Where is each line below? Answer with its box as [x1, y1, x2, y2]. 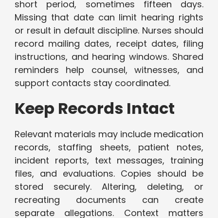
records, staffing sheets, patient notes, [15, 141, 203, 154]
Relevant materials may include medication [15, 128, 203, 141]
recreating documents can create [15, 194, 203, 206]
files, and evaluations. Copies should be [15, 167, 203, 180]
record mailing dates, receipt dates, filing [15, 37, 203, 50]
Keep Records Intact [15, 97, 175, 120]
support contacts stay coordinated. [15, 77, 170, 90]
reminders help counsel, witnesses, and [15, 64, 203, 76]
